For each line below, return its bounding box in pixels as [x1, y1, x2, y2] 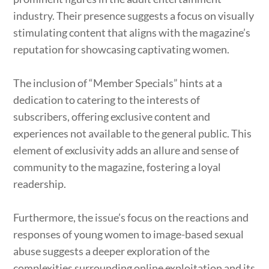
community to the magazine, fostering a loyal [13, 160, 222, 174]
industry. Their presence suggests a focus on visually [13, 9, 255, 23]
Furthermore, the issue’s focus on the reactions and [13, 211, 249, 225]
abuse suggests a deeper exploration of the [13, 244, 210, 258]
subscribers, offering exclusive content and [13, 110, 211, 124]
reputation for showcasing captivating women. [13, 43, 230, 56]
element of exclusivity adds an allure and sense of [13, 144, 240, 157]
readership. [13, 177, 67, 191]
